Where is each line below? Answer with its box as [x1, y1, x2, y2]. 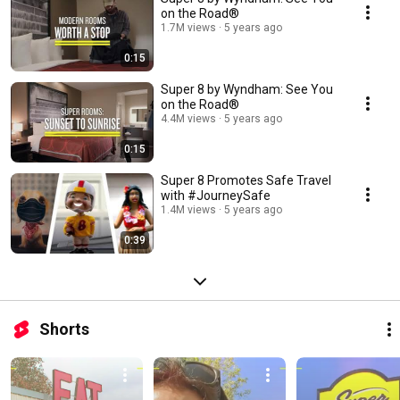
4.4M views [161, 112, 216, 126]
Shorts [39, 320, 89, 339]
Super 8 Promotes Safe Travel [161, 173, 331, 188]
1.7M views [161, 21, 216, 35]
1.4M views [161, 204, 216, 217]
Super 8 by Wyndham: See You [161, 82, 333, 97]
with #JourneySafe [161, 188, 271, 204]
